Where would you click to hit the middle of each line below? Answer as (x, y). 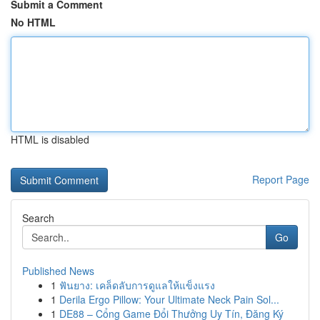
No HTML (33, 22)
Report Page (281, 179)
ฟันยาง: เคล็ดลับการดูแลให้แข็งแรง (137, 285)
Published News (58, 271)
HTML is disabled (50, 139)
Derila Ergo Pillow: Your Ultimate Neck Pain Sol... (169, 299)
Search (38, 218)
